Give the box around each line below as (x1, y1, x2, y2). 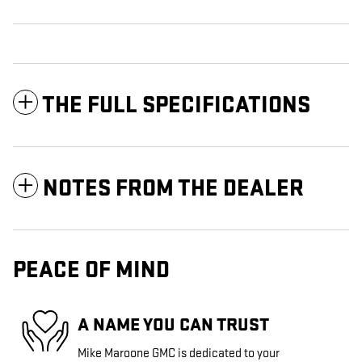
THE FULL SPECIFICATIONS (42, 91, 310, 120)
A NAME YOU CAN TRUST (78, 313, 269, 336)
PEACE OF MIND (13, 256, 170, 285)
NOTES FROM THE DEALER (43, 175, 304, 204)
